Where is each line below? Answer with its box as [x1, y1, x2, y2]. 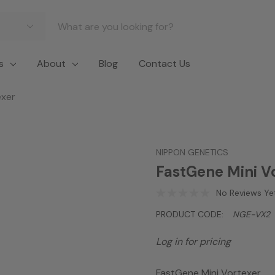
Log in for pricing [156, 235, 231, 248]
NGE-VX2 [233, 209, 270, 220]
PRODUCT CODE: [156, 209, 223, 220]
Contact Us [138, 57, 190, 70]
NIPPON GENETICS [156, 147, 228, 158]
